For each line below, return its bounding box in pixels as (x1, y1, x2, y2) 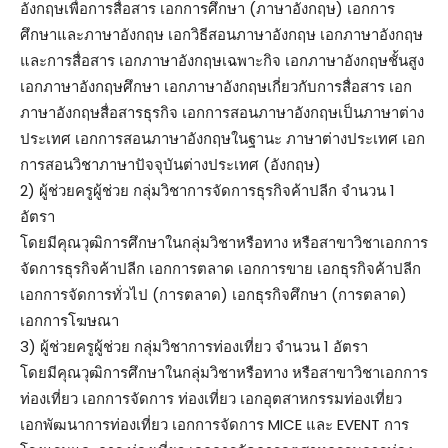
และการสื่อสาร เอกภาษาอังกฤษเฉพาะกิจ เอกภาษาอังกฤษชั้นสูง (20, 49, 424, 71)
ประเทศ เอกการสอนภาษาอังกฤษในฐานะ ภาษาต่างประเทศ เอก (20, 127, 425, 149)
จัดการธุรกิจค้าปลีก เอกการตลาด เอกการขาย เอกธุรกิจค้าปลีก (20, 257, 421, 279)
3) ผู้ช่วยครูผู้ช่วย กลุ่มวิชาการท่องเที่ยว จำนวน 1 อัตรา (20, 335, 368, 357)
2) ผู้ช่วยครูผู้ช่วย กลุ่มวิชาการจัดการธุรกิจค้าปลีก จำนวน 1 (20, 179, 395, 201)
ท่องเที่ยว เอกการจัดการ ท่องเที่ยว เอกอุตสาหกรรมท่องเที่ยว (20, 387, 402, 409)
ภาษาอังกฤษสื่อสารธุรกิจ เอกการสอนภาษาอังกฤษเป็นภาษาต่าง (20, 101, 424, 123)
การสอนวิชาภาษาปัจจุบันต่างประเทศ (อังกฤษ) (20, 153, 321, 175)
